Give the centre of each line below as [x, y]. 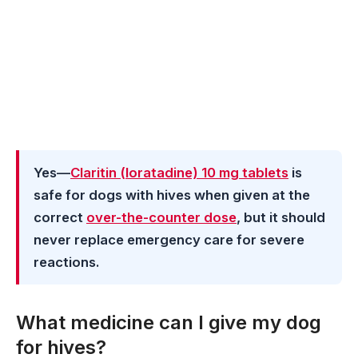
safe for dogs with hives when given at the [172, 195]
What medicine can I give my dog [169, 322]
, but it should [281, 217]
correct [60, 217]
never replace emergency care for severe [169, 240]
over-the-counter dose [161, 217]
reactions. [67, 262]
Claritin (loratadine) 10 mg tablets [179, 173]
